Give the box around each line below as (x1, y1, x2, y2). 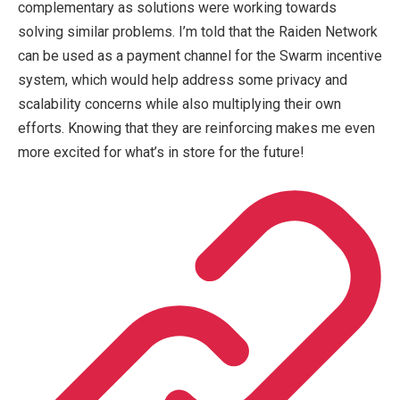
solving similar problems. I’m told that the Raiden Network (18, 22, 378, 40)
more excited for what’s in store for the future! (18, 143, 304, 161)
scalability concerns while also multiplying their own (18, 95, 341, 112)
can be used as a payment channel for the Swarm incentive (18, 46, 382, 64)
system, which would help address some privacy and (18, 71, 347, 88)
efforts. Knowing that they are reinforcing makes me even (18, 119, 375, 137)
